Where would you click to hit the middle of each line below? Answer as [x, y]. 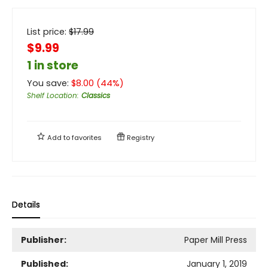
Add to [59, 137]
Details [26, 204]
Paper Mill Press [216, 240]
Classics [96, 95]
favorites [87, 137]
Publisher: [44, 240]
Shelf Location [52, 95]
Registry [140, 137]
